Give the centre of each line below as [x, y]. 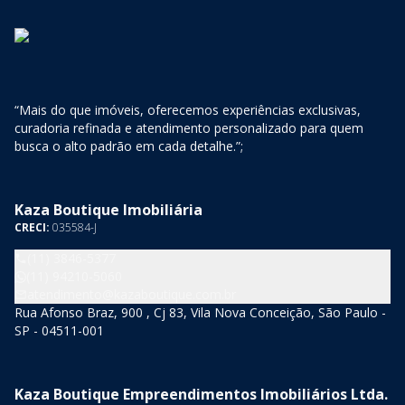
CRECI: [33, 227]
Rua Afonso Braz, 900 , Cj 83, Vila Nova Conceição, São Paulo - [200, 312]
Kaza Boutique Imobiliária [108, 210]
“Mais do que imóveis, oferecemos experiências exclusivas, [188, 110]
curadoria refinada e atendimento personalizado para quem [189, 128]
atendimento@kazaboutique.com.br [132, 294]
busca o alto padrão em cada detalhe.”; [129, 146]
